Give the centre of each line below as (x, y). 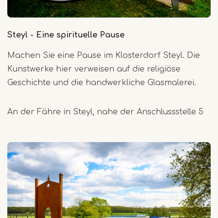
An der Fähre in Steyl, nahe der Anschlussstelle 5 (105, 112)
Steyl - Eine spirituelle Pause (66, 35)
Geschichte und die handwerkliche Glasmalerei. (102, 82)
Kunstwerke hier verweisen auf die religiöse (94, 69)
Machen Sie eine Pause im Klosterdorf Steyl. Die (104, 55)
